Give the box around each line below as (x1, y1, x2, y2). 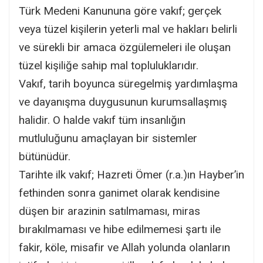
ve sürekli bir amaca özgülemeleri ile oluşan (19, 40, 231, 54)
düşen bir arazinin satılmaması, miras (19, 204, 200, 218)
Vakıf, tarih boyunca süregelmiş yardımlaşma (19, 76, 238, 90)
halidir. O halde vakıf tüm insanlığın (19, 113, 186, 127)
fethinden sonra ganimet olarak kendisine (19, 186, 220, 200)
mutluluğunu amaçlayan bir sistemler (19, 131, 197, 145)
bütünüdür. (19, 149, 70, 163)
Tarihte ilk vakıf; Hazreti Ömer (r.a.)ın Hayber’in (19, 167, 244, 181)
